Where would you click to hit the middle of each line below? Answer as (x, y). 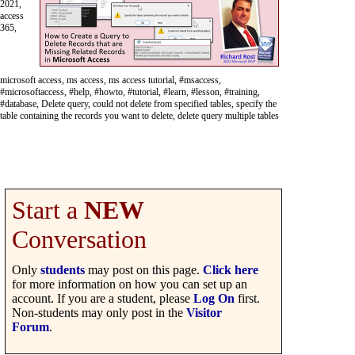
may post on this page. (144, 270)
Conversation (79, 240)
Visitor (204, 313)
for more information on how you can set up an (130, 284)
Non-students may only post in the (99, 313)
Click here (231, 270)
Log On (214, 299)
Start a (48, 210)
